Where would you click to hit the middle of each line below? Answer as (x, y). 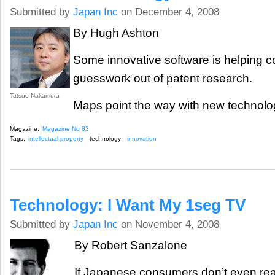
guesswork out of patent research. (163, 78)
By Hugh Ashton (116, 33)
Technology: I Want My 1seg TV (128, 205)
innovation (141, 138)
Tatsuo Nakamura (35, 95)
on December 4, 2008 (168, 12)
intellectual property (56, 138)
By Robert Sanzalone (131, 245)
